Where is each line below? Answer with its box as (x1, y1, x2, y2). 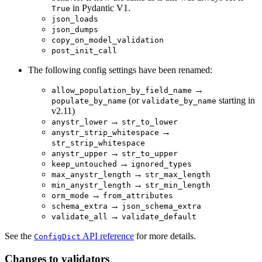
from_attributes (103, 191, 173, 201)
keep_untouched (51, 160, 117, 169)
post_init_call (51, 46, 117, 56)
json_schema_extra (122, 202, 201, 211)
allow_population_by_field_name (51, 86, 192, 95)
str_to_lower (122, 118, 178, 127)
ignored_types (131, 160, 192, 169)
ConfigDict (34, 232, 81, 242)
